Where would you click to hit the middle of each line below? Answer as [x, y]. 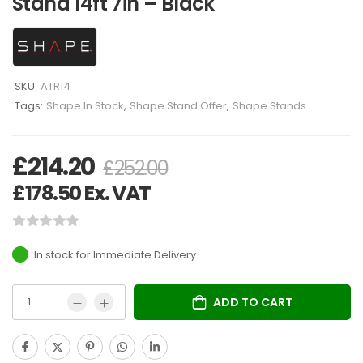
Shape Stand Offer [178, 106]
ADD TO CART [253, 302]
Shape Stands [269, 106]
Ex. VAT [115, 193]
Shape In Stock [85, 106]
